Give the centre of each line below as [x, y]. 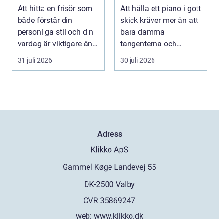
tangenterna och [148, 44]
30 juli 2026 [138, 60]
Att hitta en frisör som [55, 9]
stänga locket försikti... [159, 55]
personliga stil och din [55, 32]
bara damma [142, 32]
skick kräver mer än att [159, 20]
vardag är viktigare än [55, 44]
